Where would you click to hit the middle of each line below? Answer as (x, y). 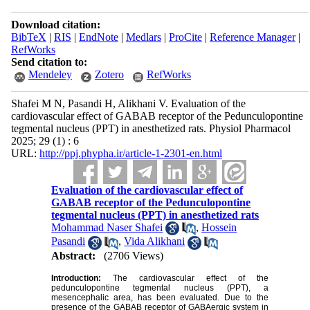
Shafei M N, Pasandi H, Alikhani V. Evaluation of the (128, 103)
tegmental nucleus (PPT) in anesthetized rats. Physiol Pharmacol (151, 128)
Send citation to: (49, 62)
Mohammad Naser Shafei (107, 227)
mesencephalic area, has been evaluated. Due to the (160, 297)
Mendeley (50, 74)
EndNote (98, 37)
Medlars (143, 37)
